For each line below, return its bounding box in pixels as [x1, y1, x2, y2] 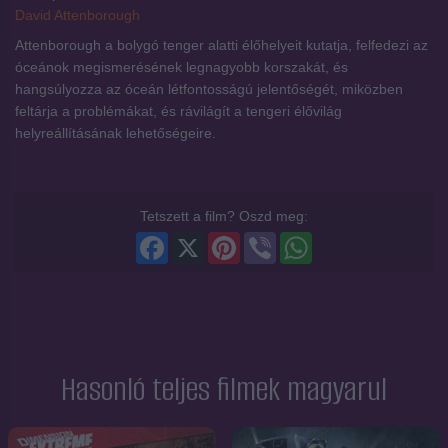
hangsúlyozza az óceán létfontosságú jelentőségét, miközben [15, 80, 403, 97]
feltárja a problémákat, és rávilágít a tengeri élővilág [15, 102, 342, 119]
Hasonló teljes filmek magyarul [61, 367, 387, 411]
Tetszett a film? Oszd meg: [140, 207, 308, 224]
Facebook [168, 231, 231, 248]
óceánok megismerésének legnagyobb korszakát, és [15, 58, 348, 75]
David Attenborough [15, 6, 140, 23]
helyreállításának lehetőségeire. [15, 124, 216, 141]
